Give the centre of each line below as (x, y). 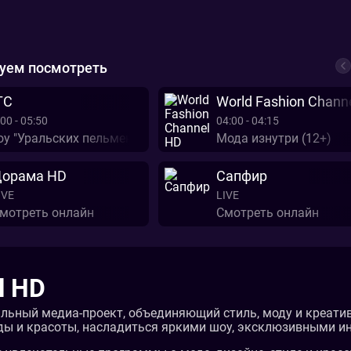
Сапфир (241, 176)
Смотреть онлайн (267, 213)
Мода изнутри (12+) (273, 138)
